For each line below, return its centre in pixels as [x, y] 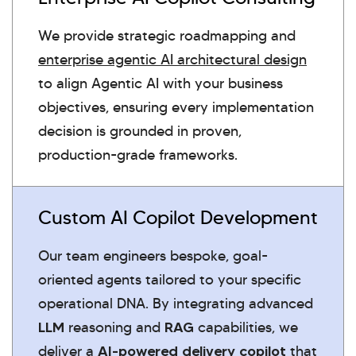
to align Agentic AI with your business [161, 83]
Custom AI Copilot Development [178, 217]
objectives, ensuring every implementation [176, 107]
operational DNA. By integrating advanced [176, 303]
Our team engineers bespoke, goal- [153, 255]
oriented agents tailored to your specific [170, 279]
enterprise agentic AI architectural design [172, 59]
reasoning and [114, 327]
